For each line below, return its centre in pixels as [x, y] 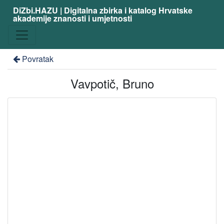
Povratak [37, 59]
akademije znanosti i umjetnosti [72, 18]
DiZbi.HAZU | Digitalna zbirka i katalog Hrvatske [102, 10]
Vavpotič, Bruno [112, 83]
